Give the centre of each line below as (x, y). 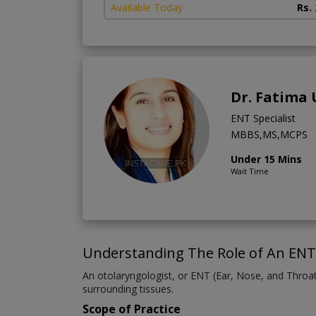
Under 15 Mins (266, 159)
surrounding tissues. (128, 289)
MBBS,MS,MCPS (269, 135)
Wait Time (250, 171)
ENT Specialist (263, 119)
